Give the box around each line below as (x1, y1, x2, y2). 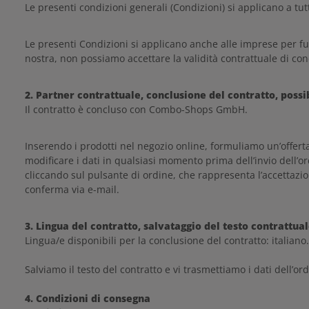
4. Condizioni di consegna (25, 292, 150, 305)
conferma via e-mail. (25, 183, 119, 196)
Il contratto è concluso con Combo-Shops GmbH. (25, 103, 248, 116)
